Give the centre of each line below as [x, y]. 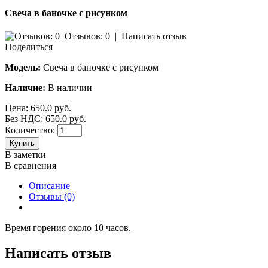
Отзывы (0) [52, 197]
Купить [22, 144]
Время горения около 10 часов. [68, 228]
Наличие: [25, 88]
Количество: [30, 130]
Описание [49, 186]
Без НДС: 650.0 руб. [45, 119]
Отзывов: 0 [87, 36]
